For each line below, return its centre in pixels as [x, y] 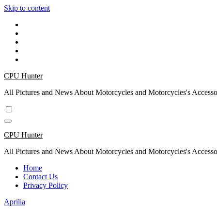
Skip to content [27, 8]
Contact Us [40, 177]
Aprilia [15, 202]
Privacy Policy [46, 185]
